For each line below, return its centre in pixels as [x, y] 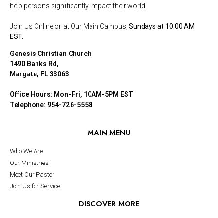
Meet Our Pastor [32, 174]
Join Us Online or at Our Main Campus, [70, 26]
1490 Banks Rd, [35, 64]
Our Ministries [29, 163]
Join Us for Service [35, 186]
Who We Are [27, 151]
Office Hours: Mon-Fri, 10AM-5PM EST [72, 94]
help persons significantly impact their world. [78, 6]
